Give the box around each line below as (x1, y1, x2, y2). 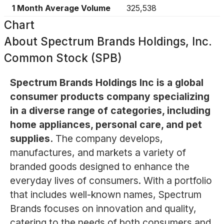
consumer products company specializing (9, 90, 209, 103)
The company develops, (55, 132, 163, 145)
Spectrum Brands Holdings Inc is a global (9, 76, 203, 89)
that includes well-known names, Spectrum (9, 188, 201, 201)
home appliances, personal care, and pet (9, 118, 202, 131)
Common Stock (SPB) (4, 51, 122, 64)
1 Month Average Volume (12, 3, 110, 13)
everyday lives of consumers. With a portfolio (9, 174, 212, 187)
